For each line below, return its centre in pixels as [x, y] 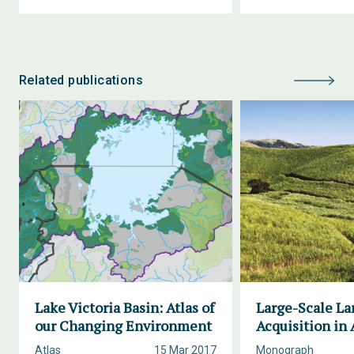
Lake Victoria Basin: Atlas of [124, 307]
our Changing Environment [123, 326]
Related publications [81, 80]
